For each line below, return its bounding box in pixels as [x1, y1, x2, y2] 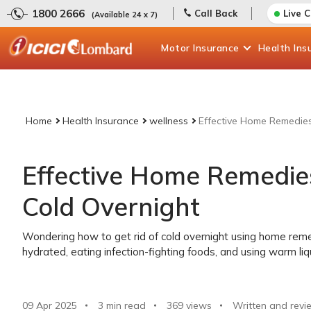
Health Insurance [62, 115, 139, 127]
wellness [149, 115, 188, 127]
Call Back [194, 8, 237, 19]
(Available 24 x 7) [92, 10, 158, 19]
